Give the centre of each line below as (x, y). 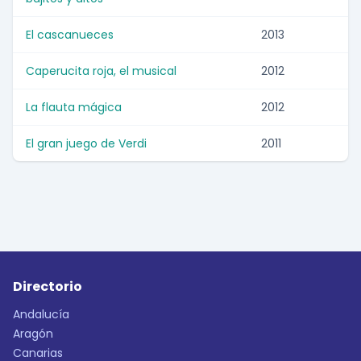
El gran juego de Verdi (86, 144)
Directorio (48, 287)
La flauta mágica (74, 108)
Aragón (33, 334)
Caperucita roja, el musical (101, 71)
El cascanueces (70, 35)
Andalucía (41, 315)
